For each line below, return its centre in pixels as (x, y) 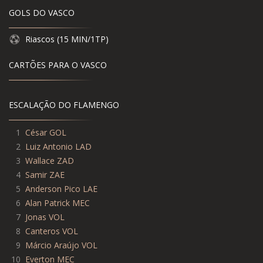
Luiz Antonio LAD (58, 147)
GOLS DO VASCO (42, 13)
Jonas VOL (45, 217)
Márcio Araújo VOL (61, 245)
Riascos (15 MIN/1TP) (67, 39)
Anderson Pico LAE (61, 189)
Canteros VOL (52, 231)
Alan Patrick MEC (58, 203)
